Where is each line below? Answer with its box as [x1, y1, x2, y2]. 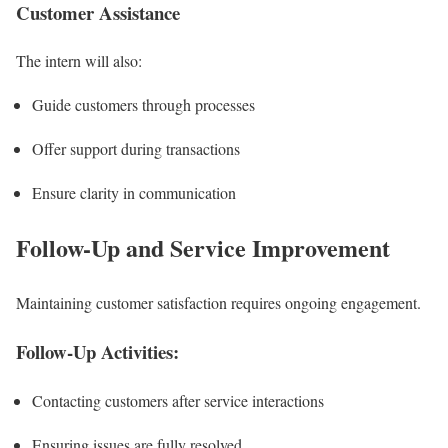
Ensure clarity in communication [32, 182, 236, 204]
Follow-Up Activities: [16, 337, 179, 365]
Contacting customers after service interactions [32, 389, 324, 411]
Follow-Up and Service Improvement [16, 230, 390, 266]
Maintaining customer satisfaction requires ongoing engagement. [16, 292, 421, 314]
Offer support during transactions [32, 138, 240, 160]
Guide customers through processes [32, 94, 255, 116]
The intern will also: [16, 50, 142, 72]
